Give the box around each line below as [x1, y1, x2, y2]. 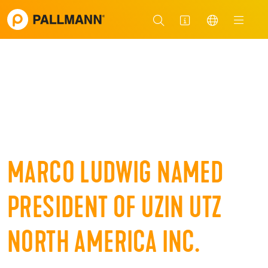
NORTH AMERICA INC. [7, 230, 200, 260]
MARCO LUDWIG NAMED [7, 160, 224, 191]
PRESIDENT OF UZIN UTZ [7, 195, 222, 226]
